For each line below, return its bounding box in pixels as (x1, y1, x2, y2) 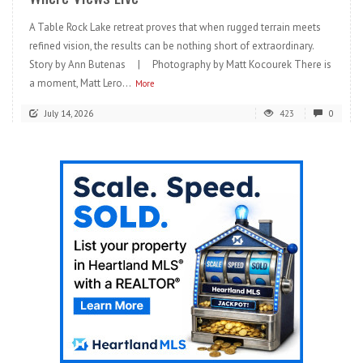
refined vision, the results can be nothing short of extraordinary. (29, 38, 314, 53)
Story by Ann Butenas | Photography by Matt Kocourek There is (29, 57, 331, 71)
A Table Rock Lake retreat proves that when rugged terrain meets (29, 19, 321, 34)
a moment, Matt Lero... (29, 75, 131, 90)
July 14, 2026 (45, 107, 93, 119)
